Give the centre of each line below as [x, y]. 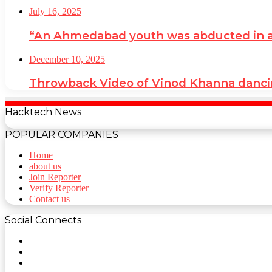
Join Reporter [55, 177]
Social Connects [43, 220]
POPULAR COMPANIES [62, 134]
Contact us [49, 199]
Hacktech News [43, 112]
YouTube [46, 262]
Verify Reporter [59, 188]
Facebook [47, 240]
